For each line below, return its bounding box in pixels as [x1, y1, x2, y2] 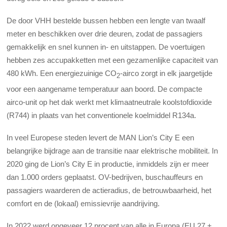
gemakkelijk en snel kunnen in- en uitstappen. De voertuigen [7, 42, 205, 51]
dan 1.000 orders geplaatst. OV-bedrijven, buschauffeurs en [7, 173, 203, 182]
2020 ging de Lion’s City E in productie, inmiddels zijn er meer [7, 160, 209, 169]
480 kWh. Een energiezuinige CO [7, 68, 117, 78]
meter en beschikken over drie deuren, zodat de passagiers [7, 29, 203, 38]
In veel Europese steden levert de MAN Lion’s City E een [7, 133, 195, 142]
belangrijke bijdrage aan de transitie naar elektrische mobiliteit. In [7, 146, 218, 156]
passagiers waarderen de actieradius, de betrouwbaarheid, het [7, 186, 212, 195]
